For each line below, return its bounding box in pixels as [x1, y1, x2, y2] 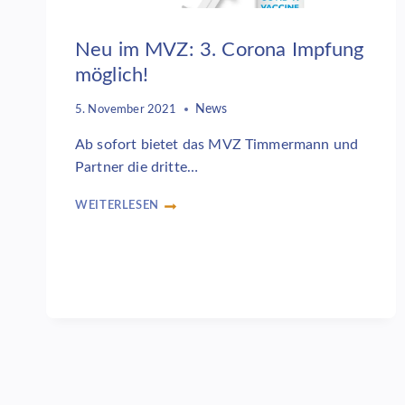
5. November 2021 [75, 103, 177, 115]
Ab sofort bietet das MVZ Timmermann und [75, 137, 359, 152]
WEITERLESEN [75, 199, 160, 211]
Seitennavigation [45, 346, 236, 372]
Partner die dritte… [75, 159, 199, 174]
